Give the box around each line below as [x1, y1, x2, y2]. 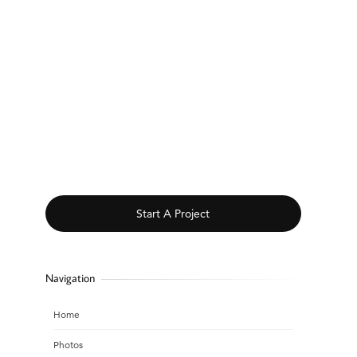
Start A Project [136, 206, 210, 221]
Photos [53, 339, 83, 351]
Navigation [45, 271, 95, 285]
